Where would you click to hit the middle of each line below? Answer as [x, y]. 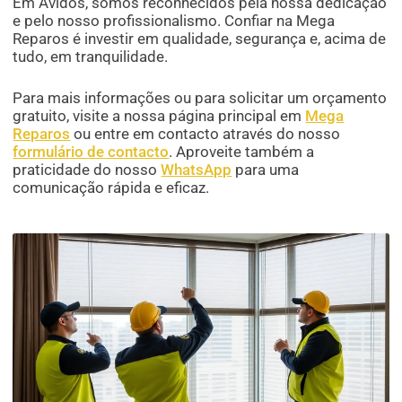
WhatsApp [197, 170]
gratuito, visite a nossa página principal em [159, 116]
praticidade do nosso [87, 170]
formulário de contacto [91, 152]
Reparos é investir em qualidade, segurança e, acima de [200, 39]
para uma [266, 170]
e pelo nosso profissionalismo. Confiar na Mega [174, 21]
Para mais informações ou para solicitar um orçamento [200, 98]
